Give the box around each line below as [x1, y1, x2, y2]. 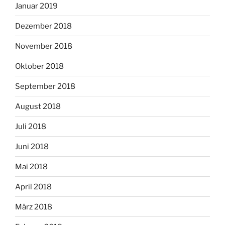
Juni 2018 [15, 142, 49, 151]
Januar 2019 [15, 1, 58, 11]
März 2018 [15, 202, 52, 211]
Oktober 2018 [15, 61, 64, 71]
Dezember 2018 [15, 21, 72, 31]
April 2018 [15, 182, 52, 191]
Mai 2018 [15, 162, 48, 171]
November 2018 [15, 41, 72, 51]
